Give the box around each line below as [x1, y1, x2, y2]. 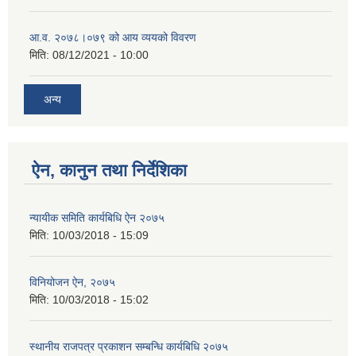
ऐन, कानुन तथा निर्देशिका [32, 161, 187, 181]
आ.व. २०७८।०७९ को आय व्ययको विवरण [29, 30, 196, 44]
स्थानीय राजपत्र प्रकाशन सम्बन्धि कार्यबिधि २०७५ [29, 340, 228, 354]
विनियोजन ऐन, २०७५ [29, 276, 115, 289]
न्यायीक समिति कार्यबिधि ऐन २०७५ [29, 211, 164, 225]
